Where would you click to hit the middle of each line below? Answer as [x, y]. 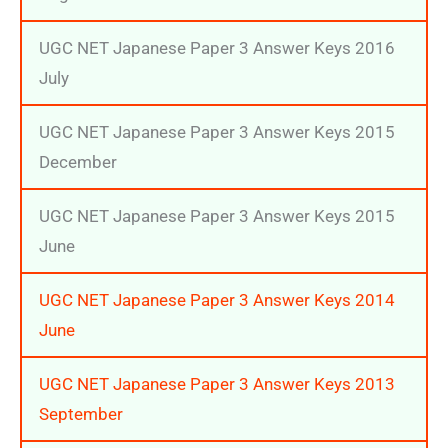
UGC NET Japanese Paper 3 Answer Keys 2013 [217, 383]
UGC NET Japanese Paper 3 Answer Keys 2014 [217, 299]
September [81, 413]
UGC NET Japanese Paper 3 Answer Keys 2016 [217, 47]
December [78, 161]
